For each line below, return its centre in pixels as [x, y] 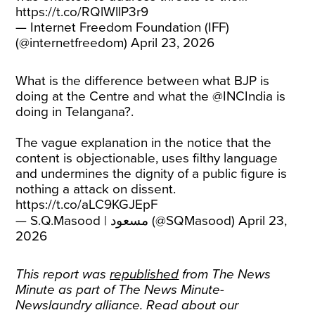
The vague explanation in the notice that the [144, 143]
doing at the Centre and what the [114, 96]
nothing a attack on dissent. [96, 189]
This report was [63, 274]
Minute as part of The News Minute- [120, 290]
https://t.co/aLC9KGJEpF [87, 205]
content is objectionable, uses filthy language [147, 158]
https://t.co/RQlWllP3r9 [82, 12]
